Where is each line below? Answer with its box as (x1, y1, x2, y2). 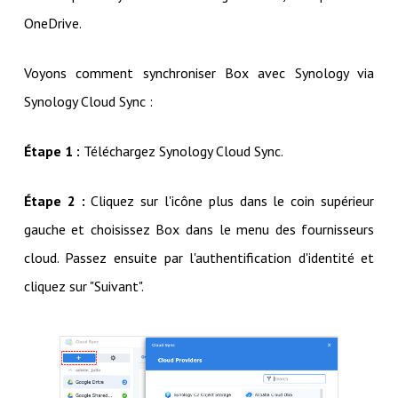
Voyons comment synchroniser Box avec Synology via (23, 64, 375, 83)
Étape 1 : (23, 142, 80, 161)
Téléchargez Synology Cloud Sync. (79, 142, 283, 161)
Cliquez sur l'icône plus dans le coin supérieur (84, 192, 375, 211)
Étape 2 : (23, 192, 85, 211)
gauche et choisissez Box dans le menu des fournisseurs (23, 220, 375, 239)
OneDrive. (23, 14, 82, 33)
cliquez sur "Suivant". (23, 277, 144, 296)
